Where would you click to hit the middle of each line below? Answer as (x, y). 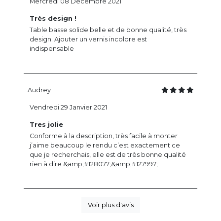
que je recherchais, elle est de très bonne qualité (108, 155)
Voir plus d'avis (110, 205)
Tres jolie (46, 125)
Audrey (39, 90)
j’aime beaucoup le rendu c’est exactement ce (105, 146)
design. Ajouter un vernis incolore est (88, 39)
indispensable (52, 49)
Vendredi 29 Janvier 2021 (68, 108)
